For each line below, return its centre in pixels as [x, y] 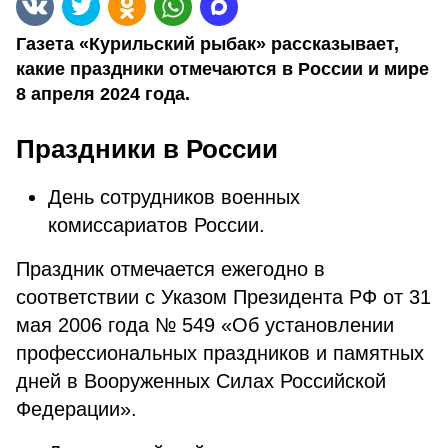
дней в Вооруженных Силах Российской [201, 381]
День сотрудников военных [174, 197]
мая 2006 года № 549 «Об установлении [205, 325]
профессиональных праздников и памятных [220, 353]
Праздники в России [147, 149]
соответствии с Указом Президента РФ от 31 [223, 297]
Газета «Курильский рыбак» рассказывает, [207, 44]
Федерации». [76, 409]
